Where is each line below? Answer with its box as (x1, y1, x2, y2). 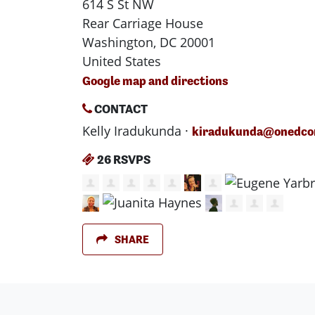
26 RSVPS (95, 151, 150, 167)
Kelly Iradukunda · (82, 122, 192, 139)
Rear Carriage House (82, 14, 203, 32)
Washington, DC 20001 (82, 33, 215, 51)
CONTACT (92, 101, 148, 116)
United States (82, 52, 161, 70)
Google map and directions (82, 72, 229, 88)
